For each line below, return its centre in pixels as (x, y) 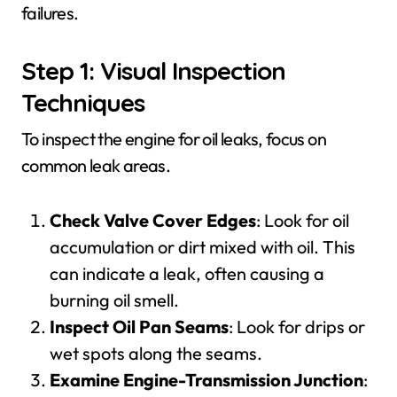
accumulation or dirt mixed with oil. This (202, 247)
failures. (50, 13)
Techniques (83, 102)
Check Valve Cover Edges (153, 220)
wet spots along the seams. (156, 353)
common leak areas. (96, 165)
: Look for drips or (297, 327)
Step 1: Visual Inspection (153, 70)
